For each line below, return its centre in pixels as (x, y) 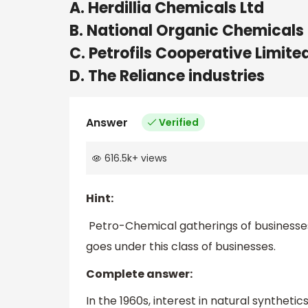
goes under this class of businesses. (181, 247)
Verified (179, 122)
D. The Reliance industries (167, 76)
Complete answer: (139, 274)
